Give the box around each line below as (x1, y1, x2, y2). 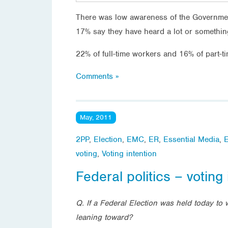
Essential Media (163, 134, 219, 145)
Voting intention (102, 148, 157, 159)
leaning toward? (76, 212, 132, 222)
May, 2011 (80, 112, 112, 122)
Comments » (76, 71, 119, 81)
